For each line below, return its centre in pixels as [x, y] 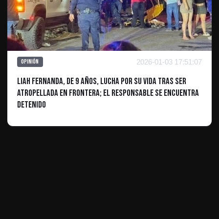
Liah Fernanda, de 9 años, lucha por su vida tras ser [102, 81]
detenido [32, 105]
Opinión [30, 62]
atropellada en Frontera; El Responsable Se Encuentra [108, 93]
